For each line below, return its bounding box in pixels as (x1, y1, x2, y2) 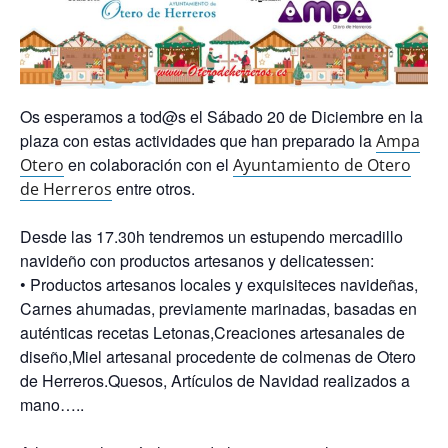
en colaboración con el (64, 153, 233, 177)
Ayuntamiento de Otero (233, 154, 411, 177)
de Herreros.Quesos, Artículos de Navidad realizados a (20, 369, 410, 393)
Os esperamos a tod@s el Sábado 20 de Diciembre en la (20, 105, 423, 129)
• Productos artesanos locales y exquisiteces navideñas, (20, 273, 418, 297)
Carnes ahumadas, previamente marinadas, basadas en (20, 297, 417, 321)
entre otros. (112, 177, 195, 201)
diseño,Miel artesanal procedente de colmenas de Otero (20, 345, 416, 369)
